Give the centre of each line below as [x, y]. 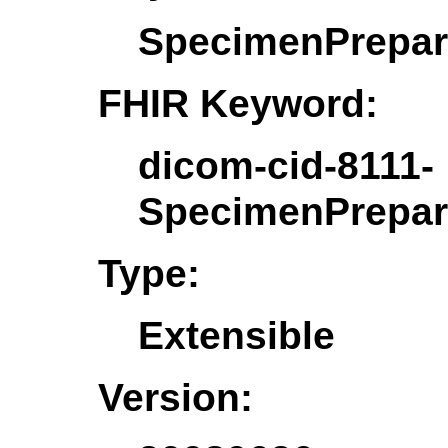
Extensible [236, 335]
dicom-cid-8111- [286, 165]
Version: [175, 397]
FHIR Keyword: [238, 103]
